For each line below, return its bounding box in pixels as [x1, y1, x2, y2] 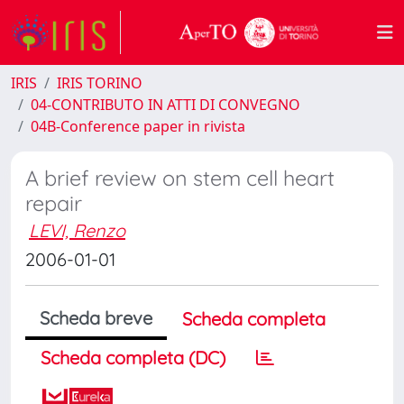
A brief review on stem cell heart [25, 165, 335, 191]
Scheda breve [40, 307, 152, 329]
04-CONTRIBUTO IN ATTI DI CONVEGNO [31, 95, 300, 115]
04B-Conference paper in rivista [31, 116, 245, 136]
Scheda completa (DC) [41, 346, 225, 369]
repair [25, 190, 82, 216]
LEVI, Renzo [29, 219, 125, 242]
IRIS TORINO [57, 73, 142, 93]
